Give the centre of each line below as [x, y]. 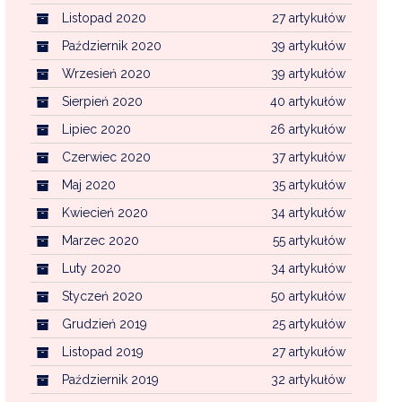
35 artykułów [308, 184]
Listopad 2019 [102, 351]
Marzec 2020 [100, 240]
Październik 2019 [110, 379]
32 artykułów [308, 379]
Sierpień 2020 [102, 101]
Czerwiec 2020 [106, 157]
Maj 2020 [88, 184]
